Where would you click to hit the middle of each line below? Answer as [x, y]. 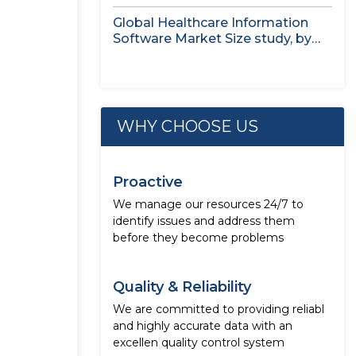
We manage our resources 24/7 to [208, 204]
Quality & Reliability [182, 287]
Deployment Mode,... [179, 54]
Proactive [148, 182]
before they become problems [198, 238]
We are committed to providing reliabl [219, 309]
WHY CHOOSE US [188, 126]
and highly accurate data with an [203, 326]
